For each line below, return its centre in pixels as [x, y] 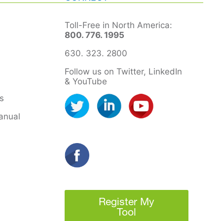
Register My [126, 202]
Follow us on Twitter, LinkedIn [124, 71]
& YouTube [86, 81]
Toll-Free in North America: [119, 25]
